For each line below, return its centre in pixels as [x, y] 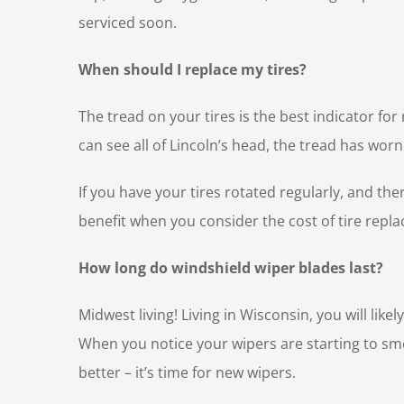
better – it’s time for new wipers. [189, 372]
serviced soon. [128, 22]
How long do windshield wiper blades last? [231, 267]
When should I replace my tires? [193, 69]
